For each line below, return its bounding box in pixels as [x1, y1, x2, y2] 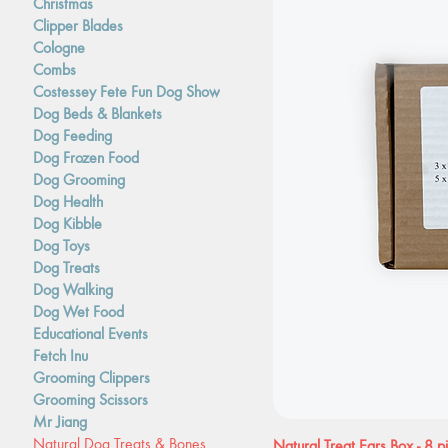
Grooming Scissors [33, 389, 149, 409]
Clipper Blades [33, 15, 124, 35]
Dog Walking [33, 279, 114, 299]
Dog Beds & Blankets [33, 103, 163, 123]
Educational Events [33, 323, 149, 343]
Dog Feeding [33, 125, 113, 145]
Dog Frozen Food [33, 147, 140, 167]
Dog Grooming [33, 169, 126, 189]
